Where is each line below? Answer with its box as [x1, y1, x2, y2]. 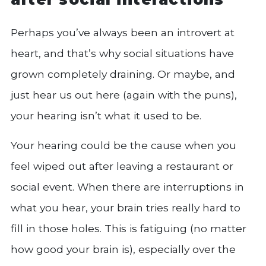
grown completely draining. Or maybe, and [11, 67, 235, 80]
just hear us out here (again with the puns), [11, 88, 237, 101]
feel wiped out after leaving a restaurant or [11, 159, 233, 172]
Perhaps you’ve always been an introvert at [11, 26, 235, 39]
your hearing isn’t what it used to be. [11, 109, 201, 122]
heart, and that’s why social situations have [11, 46, 234, 59]
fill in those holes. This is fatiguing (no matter [11, 221, 246, 235]
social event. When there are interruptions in [11, 180, 244, 193]
